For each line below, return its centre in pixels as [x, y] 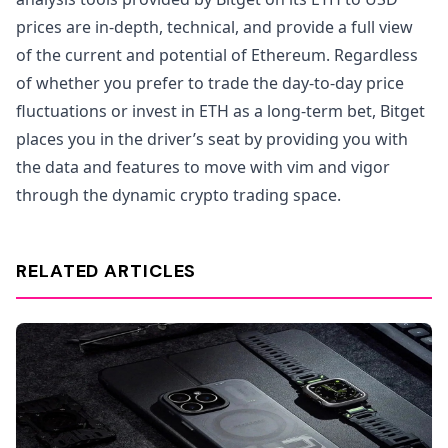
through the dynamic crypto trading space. [178, 195]
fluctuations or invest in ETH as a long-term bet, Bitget [220, 111]
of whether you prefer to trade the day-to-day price [210, 83]
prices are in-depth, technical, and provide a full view [214, 27]
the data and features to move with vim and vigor [203, 167]
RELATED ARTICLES [106, 271]
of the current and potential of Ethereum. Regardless [217, 55]
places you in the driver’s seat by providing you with [212, 139]
